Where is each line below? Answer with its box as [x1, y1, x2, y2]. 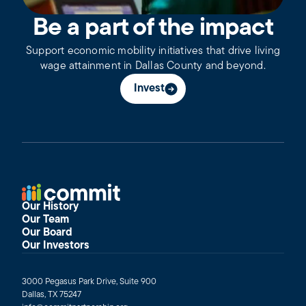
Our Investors [22, 240, 89, 251]
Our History [22, 201, 79, 212]
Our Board [22, 227, 72, 238]
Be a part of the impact [33, 16, 273, 41]
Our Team [22, 214, 69, 225]
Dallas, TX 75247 [22, 290, 81, 299]
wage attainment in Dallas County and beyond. [40, 60, 266, 72]
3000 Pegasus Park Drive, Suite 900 [22, 277, 156, 286]
